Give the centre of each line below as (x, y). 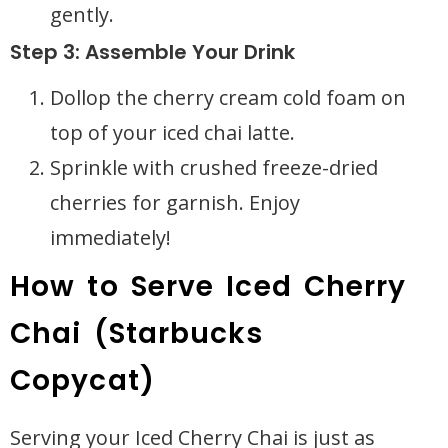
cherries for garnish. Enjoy (175, 202)
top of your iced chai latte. (172, 132)
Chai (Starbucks (137, 333)
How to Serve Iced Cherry (208, 286)
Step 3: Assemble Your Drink (152, 52)
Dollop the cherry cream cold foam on (228, 97)
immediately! (110, 237)
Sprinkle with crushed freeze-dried (214, 167)
